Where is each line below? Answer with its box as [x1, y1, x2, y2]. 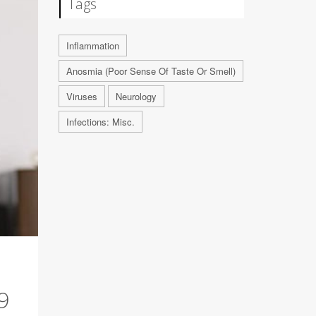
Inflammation [66, 39, 119, 52]
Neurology [115, 90, 157, 103]
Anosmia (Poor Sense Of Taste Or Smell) [66, 64, 236, 78]
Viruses [66, 90, 97, 103]
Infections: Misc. [66, 115, 135, 128]
